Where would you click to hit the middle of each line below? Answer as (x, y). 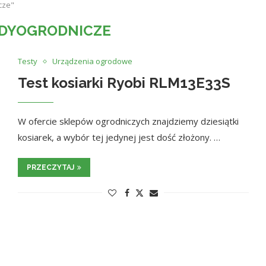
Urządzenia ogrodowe (92, 61)
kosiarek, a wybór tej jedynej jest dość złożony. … (119, 137)
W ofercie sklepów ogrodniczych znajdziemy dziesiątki (128, 121)
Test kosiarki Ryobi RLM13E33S (124, 83)
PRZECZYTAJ (50, 167)
